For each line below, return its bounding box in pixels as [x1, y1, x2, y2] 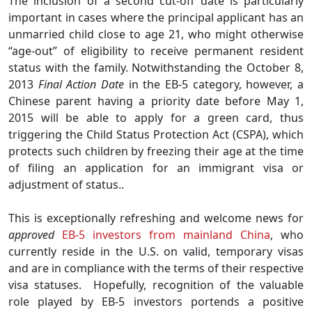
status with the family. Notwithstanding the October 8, [8, 59, 304, 75]
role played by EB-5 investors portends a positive [8, 293, 304, 309]
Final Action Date [38, 76, 125, 92]
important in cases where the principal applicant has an [8, 9, 304, 25]
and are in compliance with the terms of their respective [8, 260, 304, 276]
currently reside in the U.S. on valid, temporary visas [8, 243, 304, 259]
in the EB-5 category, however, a [124, 76, 304, 92]
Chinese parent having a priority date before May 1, [8, 93, 304, 109]
